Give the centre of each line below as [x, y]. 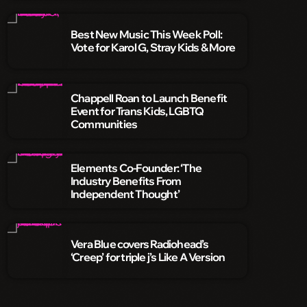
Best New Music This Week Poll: [146, 35]
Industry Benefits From [126, 181]
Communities [104, 124]
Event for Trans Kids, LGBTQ [137, 111]
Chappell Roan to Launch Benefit [149, 98]
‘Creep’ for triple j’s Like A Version [148, 257]
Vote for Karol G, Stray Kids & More [153, 48]
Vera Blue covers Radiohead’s [140, 244]
